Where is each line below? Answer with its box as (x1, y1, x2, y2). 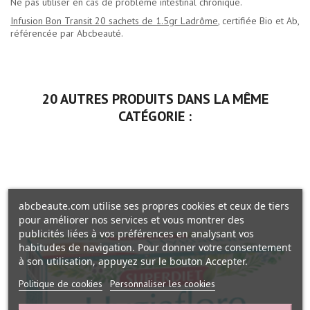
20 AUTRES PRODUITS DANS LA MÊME (42, 90, 268, 109)
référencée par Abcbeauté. (10, 27, 123, 40)
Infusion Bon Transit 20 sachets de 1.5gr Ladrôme (10, 15, 218, 28)
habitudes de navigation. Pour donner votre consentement (18, 240, 291, 254)
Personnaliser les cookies (109, 277, 215, 290)
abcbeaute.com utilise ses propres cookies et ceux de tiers (18, 199, 289, 212)
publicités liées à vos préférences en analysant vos (18, 226, 254, 240)
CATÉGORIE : (118, 107, 192, 126)
